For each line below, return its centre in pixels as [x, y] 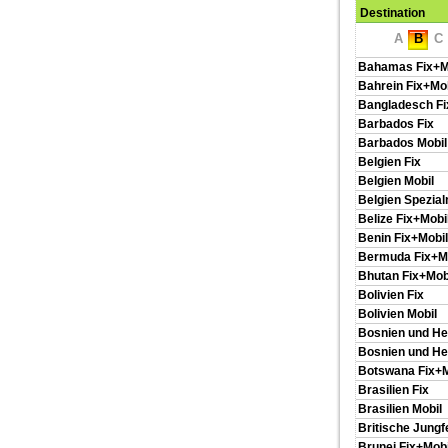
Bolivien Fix [391, 295]
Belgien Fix [389, 162]
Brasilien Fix [393, 390]
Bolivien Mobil [397, 314]
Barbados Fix [396, 124]
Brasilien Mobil [400, 409]
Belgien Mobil [396, 181]
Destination [392, 13]
